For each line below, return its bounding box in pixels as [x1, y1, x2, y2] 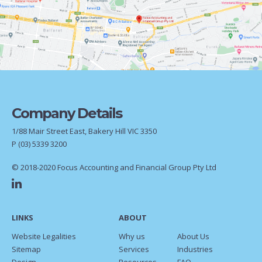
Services [118, 244, 149, 254]
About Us [177, 231, 209, 242]
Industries [177, 244, 213, 254]
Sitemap [12, 244, 41, 254]
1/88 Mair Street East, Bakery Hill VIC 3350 [12, 126, 157, 136]
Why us [118, 231, 145, 242]
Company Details [12, 105, 122, 122]
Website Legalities [12, 231, 76, 242]
